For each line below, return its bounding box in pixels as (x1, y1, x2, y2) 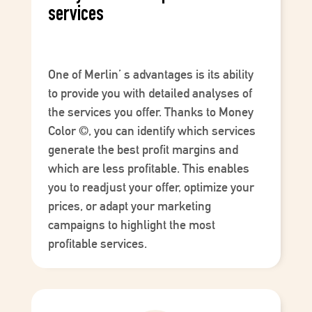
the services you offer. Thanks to (47, 104, 219, 120)
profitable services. (47, 236, 147, 251)
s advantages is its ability (120, 67, 253, 82)
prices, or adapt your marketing (47, 198, 211, 214)
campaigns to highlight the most (47, 217, 215, 233)
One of (47, 67, 84, 82)
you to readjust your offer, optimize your (47, 180, 254, 195)
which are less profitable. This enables (47, 161, 249, 176)
